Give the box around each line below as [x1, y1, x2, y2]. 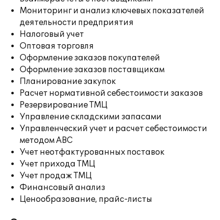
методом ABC [20, 136, 73, 145]
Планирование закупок [20, 77, 116, 86]
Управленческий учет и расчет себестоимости [20, 124, 207, 134]
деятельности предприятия [20, 18, 134, 27]
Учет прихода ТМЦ [20, 159, 95, 169]
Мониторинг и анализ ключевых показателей [20, 6, 204, 16]
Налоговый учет [20, 29, 84, 39]
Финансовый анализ [20, 183, 105, 192]
